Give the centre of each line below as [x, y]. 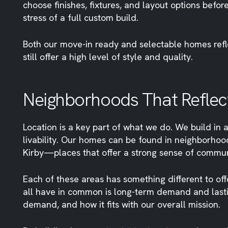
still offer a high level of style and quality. [108, 57]
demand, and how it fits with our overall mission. [122, 204]
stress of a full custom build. [81, 18]
